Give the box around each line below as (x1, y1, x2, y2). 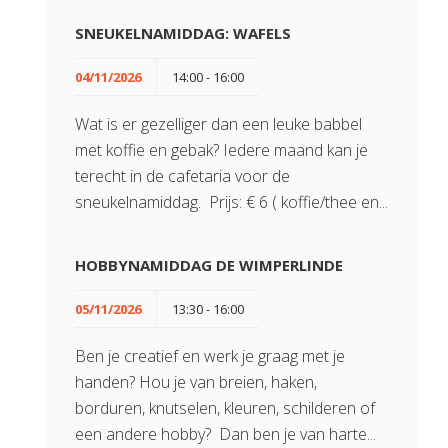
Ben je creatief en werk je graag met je (75, 345, 345, 367)
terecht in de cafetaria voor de (75, 165, 290, 187)
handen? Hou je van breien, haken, (75, 371, 317, 393)
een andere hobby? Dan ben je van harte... (75, 423, 376, 445)
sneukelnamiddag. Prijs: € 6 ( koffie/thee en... (75, 191, 388, 213)
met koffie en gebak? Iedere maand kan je (75, 139, 368, 161)
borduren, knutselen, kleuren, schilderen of (75, 397, 375, 419)
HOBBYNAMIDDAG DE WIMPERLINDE (75, 255, 343, 275)
